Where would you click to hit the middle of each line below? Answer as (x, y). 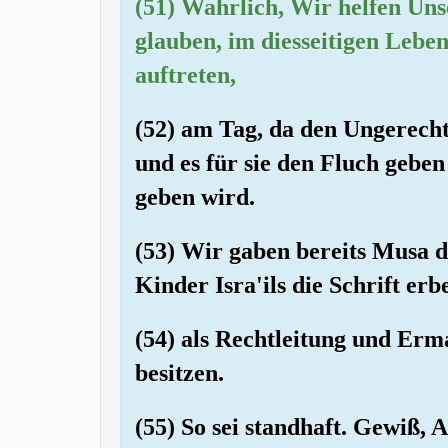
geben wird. (195, 196)
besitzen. (179, 372)
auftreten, (185, 74)
